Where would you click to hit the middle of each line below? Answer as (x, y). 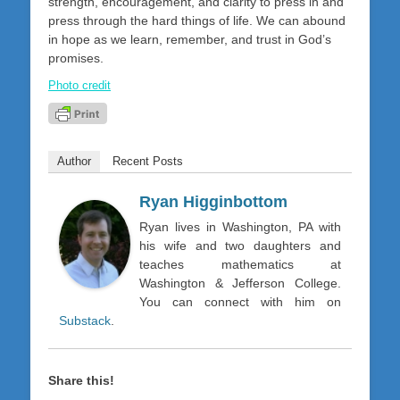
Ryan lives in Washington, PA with (240, 227)
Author (74, 162)
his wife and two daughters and (240, 246)
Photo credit (79, 86)
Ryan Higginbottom (213, 202)
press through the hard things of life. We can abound (197, 21)
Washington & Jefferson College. (240, 283)
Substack (85, 321)
